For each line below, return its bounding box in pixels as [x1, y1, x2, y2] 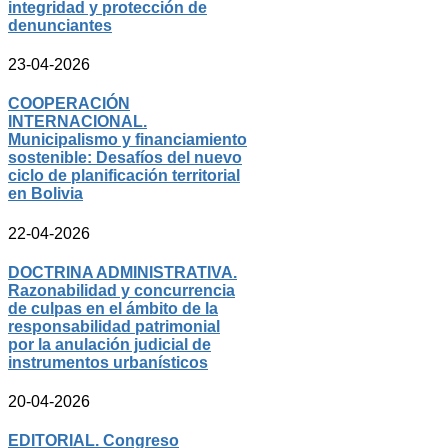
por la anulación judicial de [8, 335, 211, 353]
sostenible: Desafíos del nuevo [8, 149, 242, 167]
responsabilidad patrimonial [8, 317, 220, 335]
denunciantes [8, 16, 112, 34]
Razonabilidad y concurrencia [8, 281, 235, 299]
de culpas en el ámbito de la [8, 299, 218, 317]
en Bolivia [8, 185, 83, 203]
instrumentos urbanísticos [8, 353, 208, 371]
